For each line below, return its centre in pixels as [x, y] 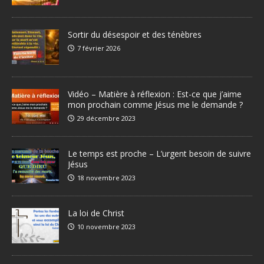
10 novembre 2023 [106, 227]
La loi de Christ [96, 213]
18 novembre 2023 [106, 178]
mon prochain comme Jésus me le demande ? [155, 105]
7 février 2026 [99, 48]
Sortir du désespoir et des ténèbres [135, 35]
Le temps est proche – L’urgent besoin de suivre [159, 154]
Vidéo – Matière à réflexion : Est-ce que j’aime [155, 94]
